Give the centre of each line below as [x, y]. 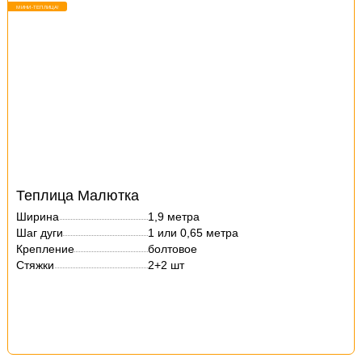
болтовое [173, 249]
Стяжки [36, 265]
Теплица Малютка [78, 196]
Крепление [46, 249]
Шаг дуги [40, 233]
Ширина [38, 217]
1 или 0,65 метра [194, 233]
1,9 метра [174, 217]
